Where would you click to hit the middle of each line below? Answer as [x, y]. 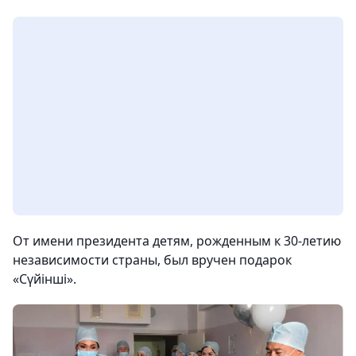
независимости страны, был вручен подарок [152, 259]
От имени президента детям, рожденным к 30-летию [177, 240]
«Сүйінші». [44, 279]
